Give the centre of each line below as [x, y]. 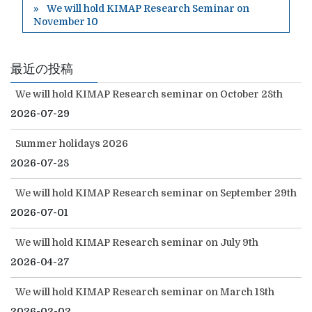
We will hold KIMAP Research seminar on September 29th [156, 193]
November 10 [65, 22]
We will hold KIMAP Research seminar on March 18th [145, 292]
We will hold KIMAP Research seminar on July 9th [137, 243]
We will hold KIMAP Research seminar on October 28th [149, 94]
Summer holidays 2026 [72, 144]
